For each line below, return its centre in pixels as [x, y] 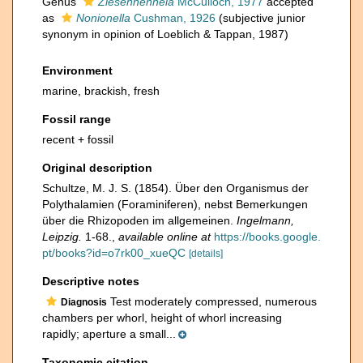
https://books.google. [267, 237]
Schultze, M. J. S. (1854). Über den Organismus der [175, 188]
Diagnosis [84, 302]
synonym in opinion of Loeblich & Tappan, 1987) [165, 34]
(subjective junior [262, 18]
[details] [206, 254]
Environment [77, 70]
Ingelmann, [265, 220]
